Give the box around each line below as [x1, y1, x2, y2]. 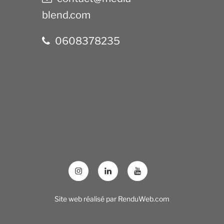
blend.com [42, 8, 90, 21]
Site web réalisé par [54, 194, 118, 203]
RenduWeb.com [118, 194, 169, 203]
